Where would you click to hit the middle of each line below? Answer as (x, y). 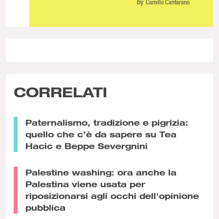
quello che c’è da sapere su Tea (101, 134)
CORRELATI (60, 92)
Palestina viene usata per (85, 184)
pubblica (45, 207)
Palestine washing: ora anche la (101, 172)
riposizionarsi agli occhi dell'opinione (112, 196)
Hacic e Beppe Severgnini (87, 146)
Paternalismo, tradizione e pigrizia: (107, 122)
